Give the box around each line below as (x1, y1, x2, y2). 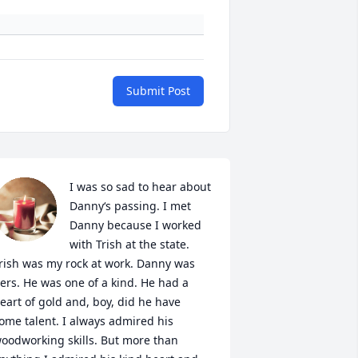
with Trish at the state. (69, 237, 189, 253)
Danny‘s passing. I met (69, 198, 191, 214)
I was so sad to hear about (69, 179, 211, 195)
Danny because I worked (69, 217, 201, 233)
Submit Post (126, 83, 190, 99)
